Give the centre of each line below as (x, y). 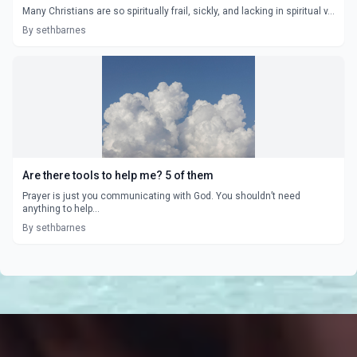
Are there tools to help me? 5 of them (189, 175)
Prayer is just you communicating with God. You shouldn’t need (161, 196)
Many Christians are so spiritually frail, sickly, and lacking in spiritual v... (178, 11)
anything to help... (61, 208)
